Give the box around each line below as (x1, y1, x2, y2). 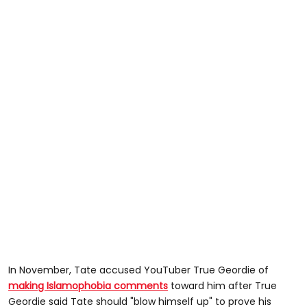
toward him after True (168, 278, 277, 293)
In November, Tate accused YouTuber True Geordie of (8, 262, 269, 277)
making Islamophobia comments (8, 278, 168, 293)
